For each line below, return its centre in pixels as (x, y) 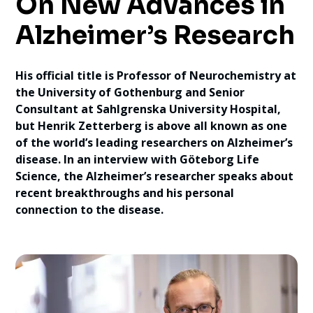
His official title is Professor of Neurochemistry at (156, 75)
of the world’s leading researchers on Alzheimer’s (154, 143)
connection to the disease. (90, 210)
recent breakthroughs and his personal (125, 193)
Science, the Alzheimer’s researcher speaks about (155, 176)
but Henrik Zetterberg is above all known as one (152, 126)
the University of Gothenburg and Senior (130, 92)
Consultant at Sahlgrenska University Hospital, (148, 109)
